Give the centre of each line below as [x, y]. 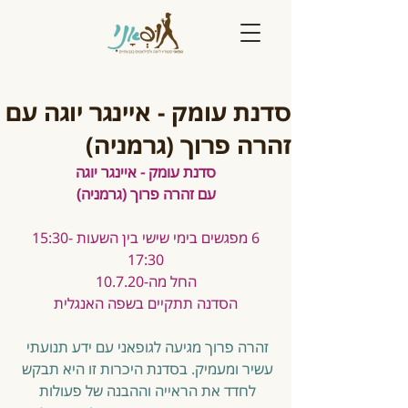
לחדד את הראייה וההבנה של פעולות [146, 391]
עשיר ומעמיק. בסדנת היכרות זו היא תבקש [146, 369]
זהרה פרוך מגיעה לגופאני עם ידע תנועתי [146, 347]
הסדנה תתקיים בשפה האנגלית [146, 303]
